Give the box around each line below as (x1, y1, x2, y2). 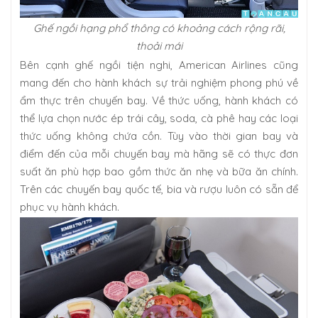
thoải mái (136, 38, 182, 53)
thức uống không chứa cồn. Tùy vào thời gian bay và (20, 128, 298, 143)
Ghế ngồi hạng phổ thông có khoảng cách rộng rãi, (33, 21, 285, 35)
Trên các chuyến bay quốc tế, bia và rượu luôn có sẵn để (20, 182, 298, 196)
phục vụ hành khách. (20, 199, 119, 214)
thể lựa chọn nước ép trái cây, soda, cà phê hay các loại (20, 111, 298, 125)
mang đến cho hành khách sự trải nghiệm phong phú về (20, 75, 298, 89)
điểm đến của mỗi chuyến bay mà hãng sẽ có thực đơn (20, 146, 298, 160)
